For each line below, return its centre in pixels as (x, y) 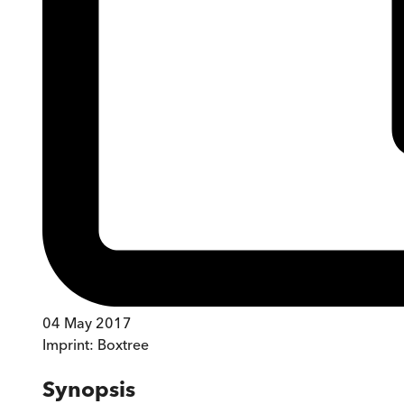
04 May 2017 (87, 323)
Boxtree (123, 345)
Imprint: (70, 345)
